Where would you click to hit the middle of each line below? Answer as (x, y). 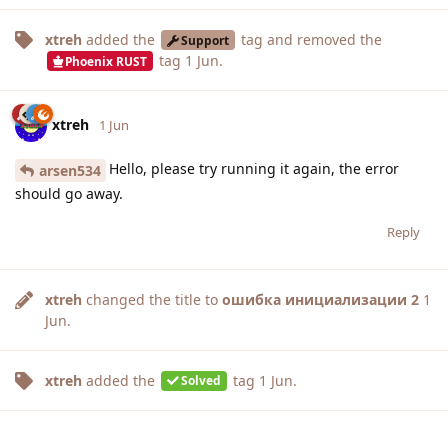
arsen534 (70, 170)
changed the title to (152, 299)
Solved (200, 380)
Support (204, 39)
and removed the (322, 39)
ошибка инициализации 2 (320, 299)
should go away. (69, 193)
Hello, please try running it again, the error (254, 168)
